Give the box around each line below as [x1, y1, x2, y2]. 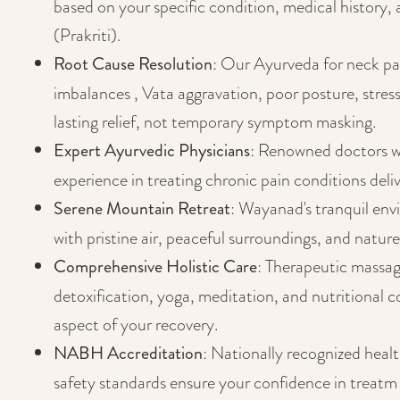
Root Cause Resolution [54, 51, 212, 77]
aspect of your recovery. [54, 312, 218, 337]
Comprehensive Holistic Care [54, 254, 257, 279]
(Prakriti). [54, 22, 121, 47]
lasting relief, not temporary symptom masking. [54, 109, 376, 134]
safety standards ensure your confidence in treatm [54, 370, 397, 395]
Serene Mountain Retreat [54, 196, 230, 221]
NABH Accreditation [54, 340, 203, 366]
